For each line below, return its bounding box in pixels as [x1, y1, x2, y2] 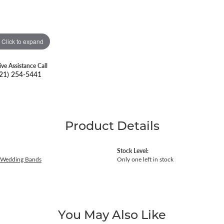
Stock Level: [117, 146, 148, 155]
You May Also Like [58, 206, 166, 222]
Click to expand [1, 36, 43, 45]
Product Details [64, 117, 159, 133]
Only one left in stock [117, 155, 173, 163]
